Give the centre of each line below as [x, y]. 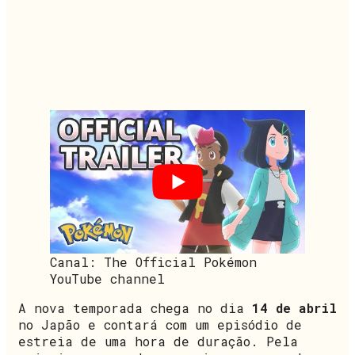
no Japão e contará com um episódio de [160, 324]
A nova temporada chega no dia [135, 307]
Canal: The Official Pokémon [153, 261]
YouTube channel [107, 278]
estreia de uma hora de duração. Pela [158, 341]
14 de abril [294, 307]
